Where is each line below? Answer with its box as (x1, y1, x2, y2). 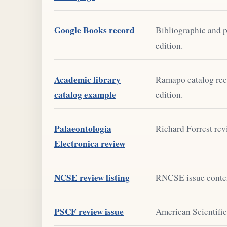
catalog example (54, 88, 116, 101)
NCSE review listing (54, 171, 130, 184)
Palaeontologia (54, 122, 111, 135)
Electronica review (54, 137, 125, 150)
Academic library (54, 72, 121, 86)
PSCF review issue (54, 205, 124, 218)
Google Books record (54, 23, 135, 36)
